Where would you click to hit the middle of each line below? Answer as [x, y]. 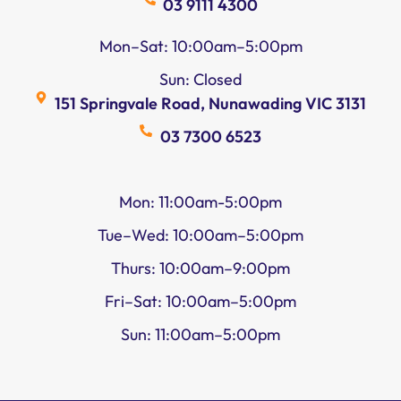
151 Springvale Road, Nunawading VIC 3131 [211, 103]
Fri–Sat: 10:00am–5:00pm [200, 301]
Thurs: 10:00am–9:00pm [200, 268]
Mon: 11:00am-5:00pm [200, 201]
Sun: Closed [200, 79]
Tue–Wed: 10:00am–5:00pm [200, 235]
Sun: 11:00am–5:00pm [200, 334]
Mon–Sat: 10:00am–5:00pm [200, 46]
